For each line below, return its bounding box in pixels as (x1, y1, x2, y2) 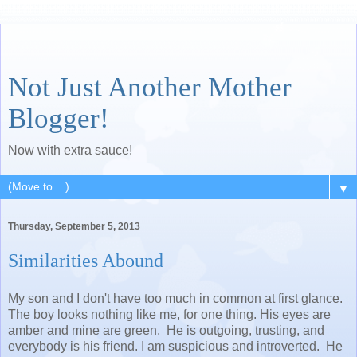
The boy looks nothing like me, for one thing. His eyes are (8, 307, 331, 321)
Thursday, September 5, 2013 (8, 221, 140, 233)
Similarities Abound (8, 249, 163, 272)
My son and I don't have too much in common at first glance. (8, 291, 343, 305)
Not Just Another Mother (8, 72, 292, 102)
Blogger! (8, 103, 109, 133)
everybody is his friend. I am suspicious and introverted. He (8, 339, 343, 353)
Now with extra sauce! (8, 143, 132, 157)
